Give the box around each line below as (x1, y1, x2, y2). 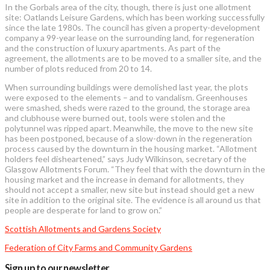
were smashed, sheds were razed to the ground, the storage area (5, 102, 250, 113)
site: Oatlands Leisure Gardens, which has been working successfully (5, 11, 265, 22)
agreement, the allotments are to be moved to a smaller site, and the (5, 52, 262, 63)
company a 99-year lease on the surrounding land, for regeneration (5, 32, 254, 43)
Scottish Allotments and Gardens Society (5, 223, 161, 234)
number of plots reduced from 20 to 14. (5, 63, 152, 74)
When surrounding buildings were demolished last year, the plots (5, 81, 248, 92)
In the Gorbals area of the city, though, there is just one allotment (5, 1, 251, 12)
